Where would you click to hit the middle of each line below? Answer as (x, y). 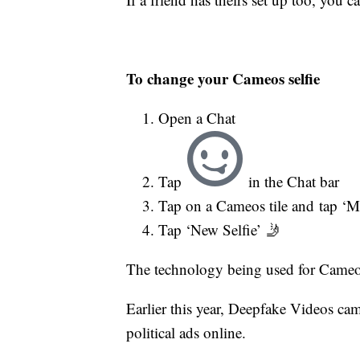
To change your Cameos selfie (223, 78)
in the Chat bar (291, 181)
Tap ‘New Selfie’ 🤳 (220, 229)
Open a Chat (197, 117)
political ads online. (186, 332)
